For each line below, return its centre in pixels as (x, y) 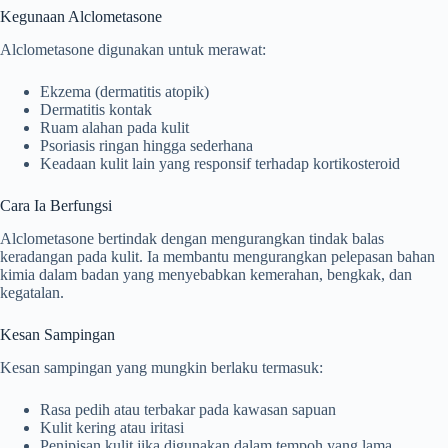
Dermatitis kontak (96, 110)
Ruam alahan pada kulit (114, 128)
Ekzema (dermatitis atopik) (124, 92)
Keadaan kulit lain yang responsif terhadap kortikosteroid (220, 164)
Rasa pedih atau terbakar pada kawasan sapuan (188, 409)
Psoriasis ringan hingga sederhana (146, 146)
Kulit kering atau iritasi (112, 427)
